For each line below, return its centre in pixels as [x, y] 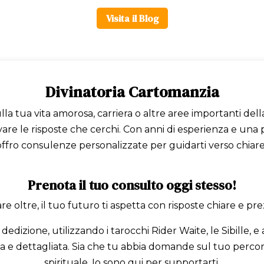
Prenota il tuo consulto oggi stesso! [132, 185]
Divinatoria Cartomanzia [132, 92]
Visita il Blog [132, 18]
